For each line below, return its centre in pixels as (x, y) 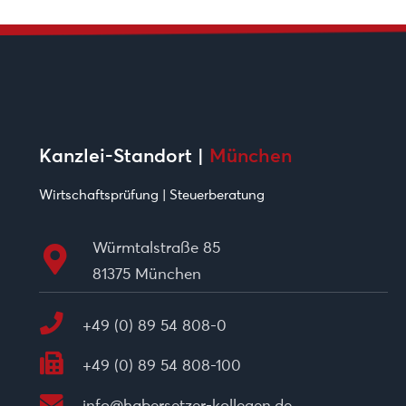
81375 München (146, 274)
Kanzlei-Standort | (124, 156)
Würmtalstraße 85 (156, 248)
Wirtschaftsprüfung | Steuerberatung (151, 195)
